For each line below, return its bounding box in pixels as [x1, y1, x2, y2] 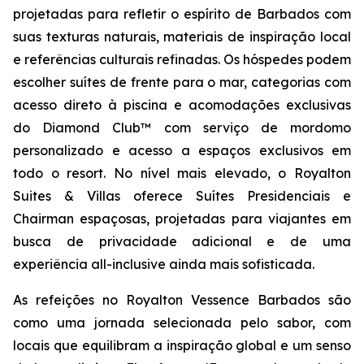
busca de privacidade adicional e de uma [13, 233, 351, 249]
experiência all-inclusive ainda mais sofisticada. [13, 256, 314, 272]
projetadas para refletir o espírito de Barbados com [13, 6, 351, 22]
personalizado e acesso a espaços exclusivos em [13, 142, 351, 158]
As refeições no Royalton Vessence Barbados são [13, 292, 351, 308]
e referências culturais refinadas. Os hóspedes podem [13, 51, 351, 67]
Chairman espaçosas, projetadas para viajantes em [13, 210, 351, 227]
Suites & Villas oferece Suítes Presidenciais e [13, 188, 351, 204]
